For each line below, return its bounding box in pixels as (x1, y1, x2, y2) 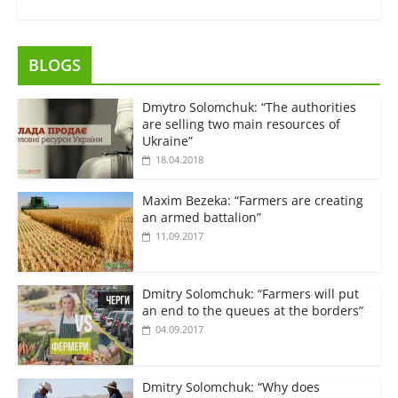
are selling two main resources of (141, 115, 340, 133)
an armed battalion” (141, 209, 261, 227)
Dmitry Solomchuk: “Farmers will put (141, 285, 359, 303)
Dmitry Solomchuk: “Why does (141, 378, 320, 396)
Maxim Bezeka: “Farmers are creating (141, 192, 363, 210)
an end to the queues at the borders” (141, 302, 363, 320)
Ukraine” (141, 132, 193, 150)
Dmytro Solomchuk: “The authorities (141, 99, 356, 116)
